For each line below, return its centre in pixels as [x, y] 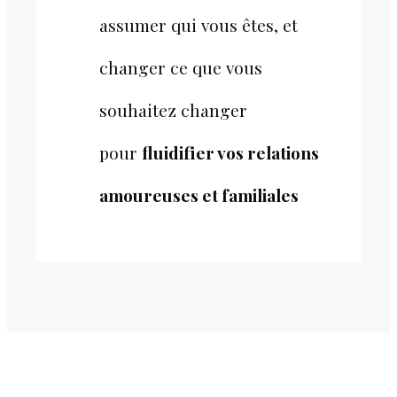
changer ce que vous [181, 67]
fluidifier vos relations [230, 152]
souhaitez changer [173, 109]
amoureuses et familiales [201, 195]
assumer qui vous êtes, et [198, 24]
